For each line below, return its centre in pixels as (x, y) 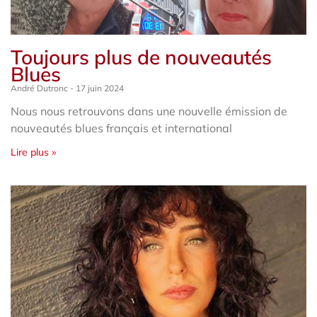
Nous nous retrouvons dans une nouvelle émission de (149, 111)
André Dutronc (40, 88)
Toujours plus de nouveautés (141, 57)
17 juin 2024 (99, 88)
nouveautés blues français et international (121, 128)
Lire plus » (33, 152)
